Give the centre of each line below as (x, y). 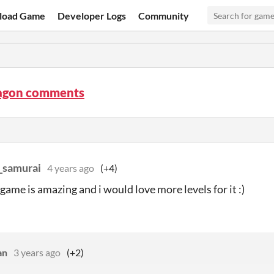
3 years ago (37, 252)
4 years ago (71, 168)
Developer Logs (92, 15)
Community (164, 15)
